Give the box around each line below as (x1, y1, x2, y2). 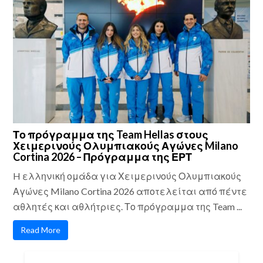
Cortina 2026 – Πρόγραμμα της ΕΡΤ (13, 150, 193, 163)
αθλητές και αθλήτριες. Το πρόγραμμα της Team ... (13, 200, 242, 212)
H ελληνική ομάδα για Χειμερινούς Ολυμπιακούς (13, 170, 242, 181)
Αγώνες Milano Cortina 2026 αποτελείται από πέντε (13, 185, 248, 197)
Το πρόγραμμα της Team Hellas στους (13, 127, 209, 141)
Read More (21, 224, 61, 235)
